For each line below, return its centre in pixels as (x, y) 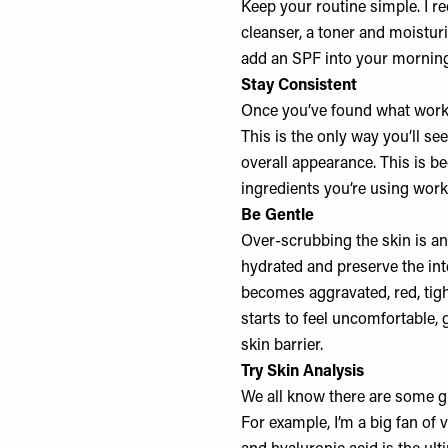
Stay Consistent (299, 86)
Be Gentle (278, 216)
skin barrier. (282, 346)
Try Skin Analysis (303, 372)
